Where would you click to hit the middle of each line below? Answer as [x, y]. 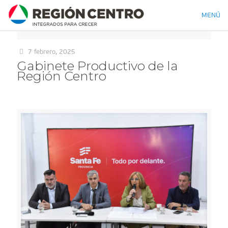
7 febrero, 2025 [52, 52]
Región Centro [62, 76]
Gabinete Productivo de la [97, 66]
